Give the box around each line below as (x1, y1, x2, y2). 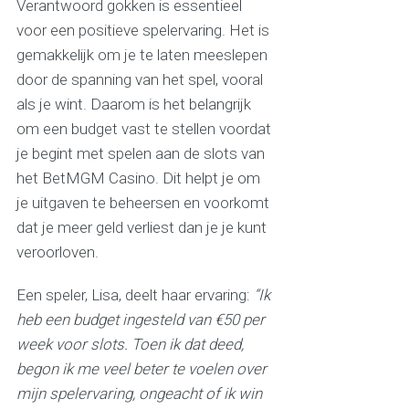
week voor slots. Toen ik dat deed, (16, 335, 244, 354)
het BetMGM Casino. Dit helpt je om (16, 169, 260, 188)
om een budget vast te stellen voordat (16, 120, 271, 139)
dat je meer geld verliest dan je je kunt (16, 218, 267, 237)
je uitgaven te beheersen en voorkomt (16, 194, 269, 213)
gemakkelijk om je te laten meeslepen (16, 46, 267, 65)
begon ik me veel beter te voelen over (16, 360, 267, 379)
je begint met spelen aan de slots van (16, 144, 265, 163)
